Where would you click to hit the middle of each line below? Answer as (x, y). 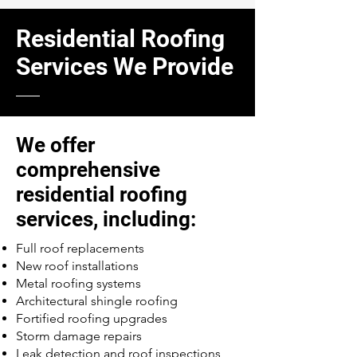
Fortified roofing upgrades (92, 318)
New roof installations (77, 266)
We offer (55, 145)
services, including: (106, 219)
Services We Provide (125, 67)
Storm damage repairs (79, 336)
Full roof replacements (80, 248)
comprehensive (88, 170)
